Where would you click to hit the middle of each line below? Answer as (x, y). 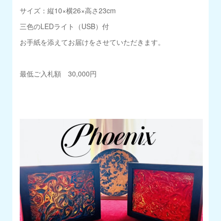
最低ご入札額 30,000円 (58, 73)
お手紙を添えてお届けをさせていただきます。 (92, 42)
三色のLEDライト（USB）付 (65, 26)
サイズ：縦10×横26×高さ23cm (68, 10)
